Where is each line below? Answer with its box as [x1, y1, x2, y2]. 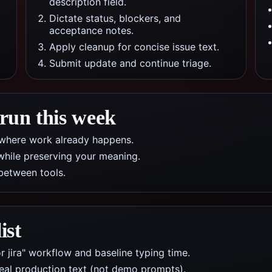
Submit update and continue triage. [49, 57, 211, 69]
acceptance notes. [49, 24, 134, 36]
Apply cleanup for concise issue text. [49, 41, 219, 53]
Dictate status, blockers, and [49, 12, 181, 24]
